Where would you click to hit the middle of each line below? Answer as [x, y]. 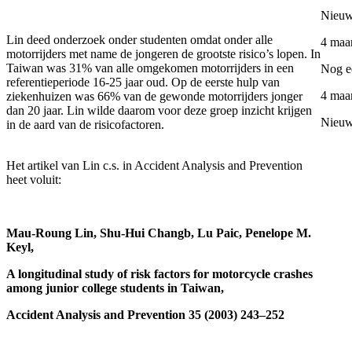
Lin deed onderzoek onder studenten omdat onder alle [139, 39]
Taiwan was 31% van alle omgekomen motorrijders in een [150, 68]
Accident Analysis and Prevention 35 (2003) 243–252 [145, 314]
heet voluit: [34, 179]
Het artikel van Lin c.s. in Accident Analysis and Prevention [154, 165]
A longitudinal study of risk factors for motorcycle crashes [159, 273]
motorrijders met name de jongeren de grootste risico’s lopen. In [163, 53]
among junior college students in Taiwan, [115, 288]
